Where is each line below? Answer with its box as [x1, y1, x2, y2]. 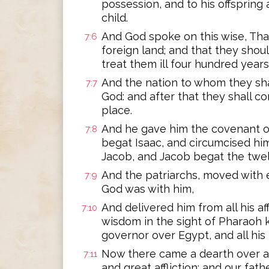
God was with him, [101, 183, 194, 195]
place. [101, 104, 132, 116]
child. [101, 11, 128, 24]
